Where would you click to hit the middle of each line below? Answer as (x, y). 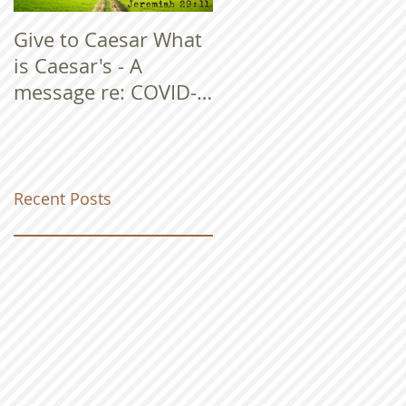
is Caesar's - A (78, 66)
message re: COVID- (105, 92)
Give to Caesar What (108, 39)
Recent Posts (63, 198)
